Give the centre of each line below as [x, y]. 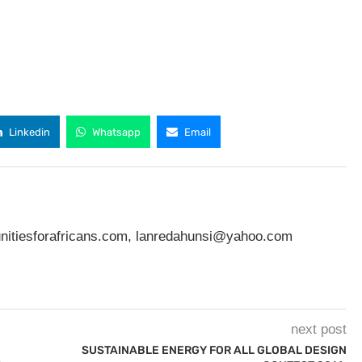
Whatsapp [116, 132]
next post [318, 329]
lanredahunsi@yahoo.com [214, 236]
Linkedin [29, 132]
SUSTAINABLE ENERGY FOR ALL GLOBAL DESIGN [214, 350]
